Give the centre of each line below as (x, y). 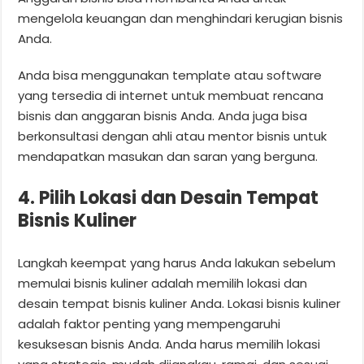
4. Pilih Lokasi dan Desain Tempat (169, 197)
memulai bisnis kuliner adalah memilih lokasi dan (163, 283)
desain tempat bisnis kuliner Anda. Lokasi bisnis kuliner (180, 303)
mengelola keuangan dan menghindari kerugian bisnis (181, 18)
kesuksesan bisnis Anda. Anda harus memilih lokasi (169, 344)
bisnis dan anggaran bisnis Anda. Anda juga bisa (163, 115)
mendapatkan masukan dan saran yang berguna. (168, 156)
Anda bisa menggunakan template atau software (170, 75)
